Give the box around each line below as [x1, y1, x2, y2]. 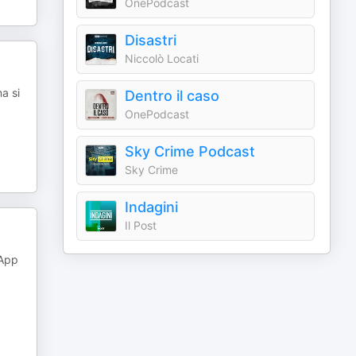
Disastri [125, 32, 177, 48]
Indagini [125, 199, 179, 215]
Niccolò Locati [125, 52, 199, 65]
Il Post [125, 219, 157, 232]
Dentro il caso [125, 87, 220, 104]
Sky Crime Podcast [125, 143, 256, 160]
